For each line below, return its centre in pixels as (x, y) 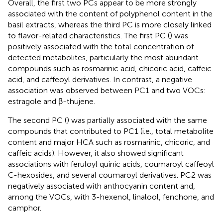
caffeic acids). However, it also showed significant (96, 153)
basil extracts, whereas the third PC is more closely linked (110, 25)
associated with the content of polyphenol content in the (110, 14)
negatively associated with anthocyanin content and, (102, 186)
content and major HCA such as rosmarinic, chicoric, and (109, 142)
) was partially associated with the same (137, 120)
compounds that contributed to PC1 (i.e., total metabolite (111, 131)
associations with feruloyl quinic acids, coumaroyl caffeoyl (111, 164)
